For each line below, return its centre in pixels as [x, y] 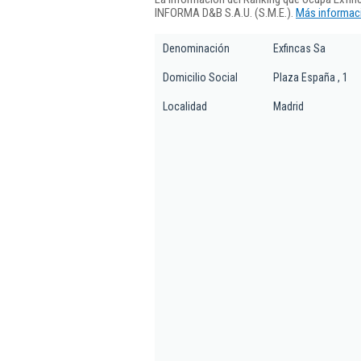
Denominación [196, 48]
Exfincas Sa [299, 48]
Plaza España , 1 [311, 77]
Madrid [288, 106]
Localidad [185, 106]
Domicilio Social [200, 77]
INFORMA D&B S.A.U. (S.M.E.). [225, 12]
